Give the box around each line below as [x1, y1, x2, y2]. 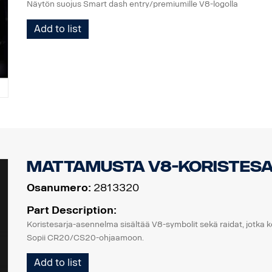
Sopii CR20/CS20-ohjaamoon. [26, 233, 144, 242]
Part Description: [26, 203, 117, 216]
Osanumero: [26, 181, 91, 194]
